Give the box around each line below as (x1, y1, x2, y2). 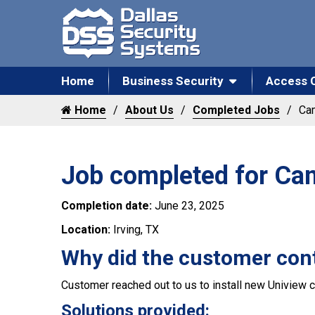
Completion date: (61, 198, 155, 212)
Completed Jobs (193, 103, 280, 117)
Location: (61, 222, 113, 236)
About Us (125, 103, 174, 117)
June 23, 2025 (155, 198, 224, 212)
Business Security (122, 73, 224, 88)
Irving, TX (113, 222, 159, 236)
